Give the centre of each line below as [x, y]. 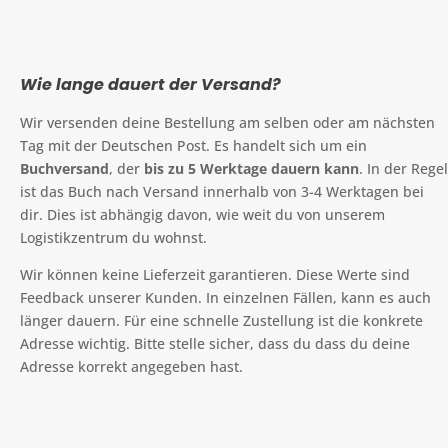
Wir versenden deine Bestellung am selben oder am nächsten [227, 122]
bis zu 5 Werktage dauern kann [251, 168]
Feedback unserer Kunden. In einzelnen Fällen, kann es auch [225, 297]
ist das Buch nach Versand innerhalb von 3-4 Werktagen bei [222, 191]
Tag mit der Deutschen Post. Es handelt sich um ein [193, 145]
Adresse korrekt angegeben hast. [131, 366]
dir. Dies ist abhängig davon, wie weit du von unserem [202, 214]
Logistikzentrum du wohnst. [113, 237]
